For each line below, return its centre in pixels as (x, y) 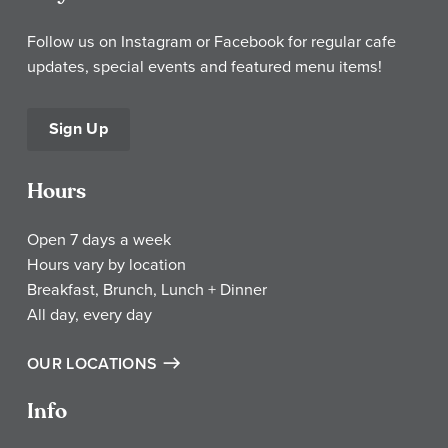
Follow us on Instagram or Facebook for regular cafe (211, 41)
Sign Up (78, 129)
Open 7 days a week (99, 238)
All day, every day (89, 313)
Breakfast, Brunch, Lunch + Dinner (147, 288)
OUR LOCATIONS (92, 364)
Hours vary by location (106, 263)
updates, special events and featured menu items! (204, 66)
